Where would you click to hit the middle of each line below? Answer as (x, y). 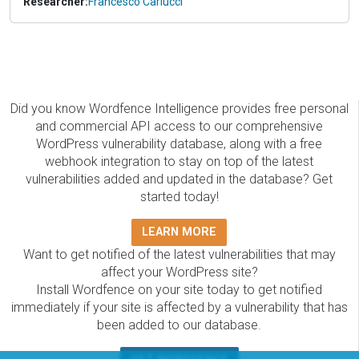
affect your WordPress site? (179, 272)
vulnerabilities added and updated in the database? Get (179, 179)
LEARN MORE (179, 232)
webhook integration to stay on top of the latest (179, 162)
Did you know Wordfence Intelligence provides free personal (179, 109)
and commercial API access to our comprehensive (179, 127)
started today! (179, 197)
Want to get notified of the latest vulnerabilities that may (179, 255)
